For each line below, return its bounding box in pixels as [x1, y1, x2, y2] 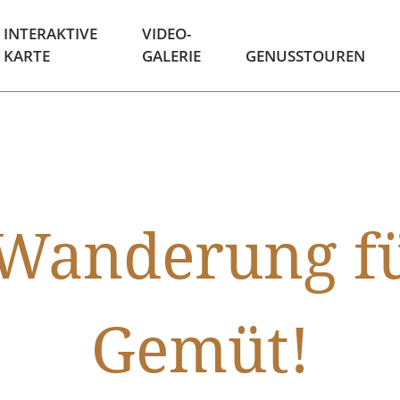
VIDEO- [141, 23, 191, 44]
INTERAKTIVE [3, 23, 97, 44]
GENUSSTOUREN [245, 46, 365, 66]
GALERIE [141, 46, 201, 66]
